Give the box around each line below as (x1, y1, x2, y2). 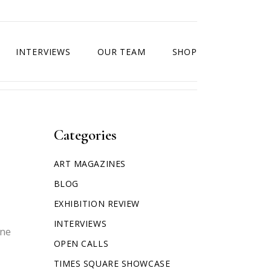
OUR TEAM (97, 45, 146, 57)
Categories (53, 126, 117, 144)
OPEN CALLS (53, 238, 109, 249)
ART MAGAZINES (53, 158, 126, 169)
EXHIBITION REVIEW (53, 198, 140, 209)
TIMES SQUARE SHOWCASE (53, 258, 171, 269)
